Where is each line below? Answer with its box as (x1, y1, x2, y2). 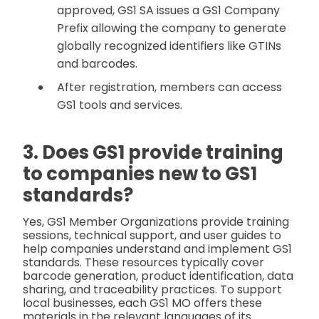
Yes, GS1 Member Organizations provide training (23, 213, 289, 230)
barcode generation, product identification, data (23, 267, 293, 284)
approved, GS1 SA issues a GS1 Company (57, 2, 280, 19)
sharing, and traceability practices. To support (23, 281, 282, 298)
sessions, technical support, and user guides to (23, 226, 281, 244)
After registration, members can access (57, 79, 282, 96)
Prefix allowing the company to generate (57, 20, 286, 37)
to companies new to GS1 (23, 160, 257, 187)
